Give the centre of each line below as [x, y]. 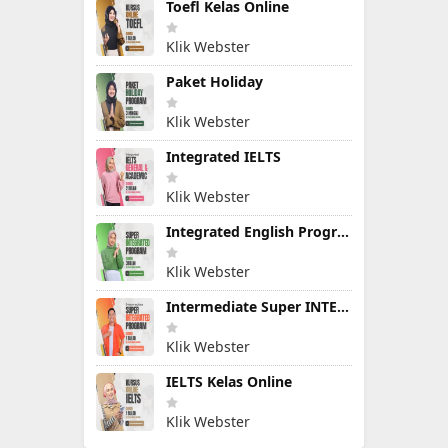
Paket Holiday [214, 81]
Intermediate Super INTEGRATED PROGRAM [343, 306]
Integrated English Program [343, 231]
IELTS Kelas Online [229, 381]
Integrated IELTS [223, 156]
